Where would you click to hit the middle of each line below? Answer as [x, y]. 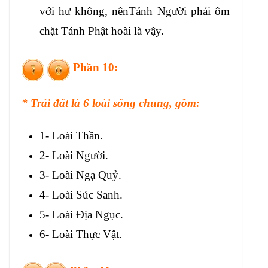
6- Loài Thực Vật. [81, 234]
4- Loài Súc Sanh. [81, 194]
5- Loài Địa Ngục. [81, 214]
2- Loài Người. [74, 155]
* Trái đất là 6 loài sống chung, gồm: [111, 103]
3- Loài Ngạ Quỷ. [80, 175]
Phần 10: [94, 67]
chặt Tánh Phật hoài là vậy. [102, 31]
